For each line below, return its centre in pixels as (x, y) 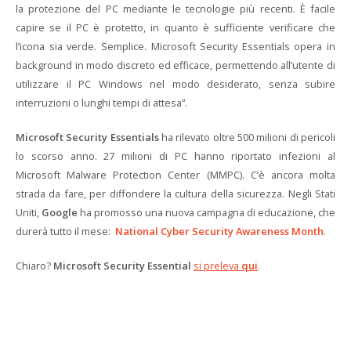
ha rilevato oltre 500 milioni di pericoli (247, 137)
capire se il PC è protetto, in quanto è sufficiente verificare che (175, 27)
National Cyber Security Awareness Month (219, 231)
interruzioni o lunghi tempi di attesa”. (101, 103)
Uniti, (29, 212)
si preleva (217, 266)
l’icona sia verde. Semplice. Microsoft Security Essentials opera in (175, 46)
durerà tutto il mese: (65, 231)
